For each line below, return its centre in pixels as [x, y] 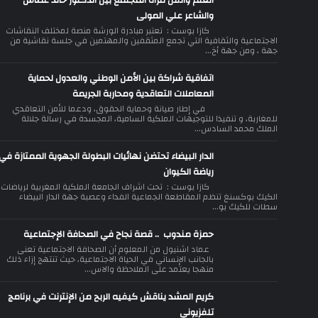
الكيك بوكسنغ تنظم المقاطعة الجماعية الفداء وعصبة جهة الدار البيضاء [148, 197]
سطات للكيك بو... [245, 207]
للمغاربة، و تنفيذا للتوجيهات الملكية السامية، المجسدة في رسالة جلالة [149, 119]
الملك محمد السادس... [236, 128]
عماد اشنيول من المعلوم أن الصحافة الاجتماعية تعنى [115, 249]
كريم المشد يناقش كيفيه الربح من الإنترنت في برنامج [111, 297]
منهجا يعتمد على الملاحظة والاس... [149, 269]
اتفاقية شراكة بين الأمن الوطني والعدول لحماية [121, 78]
